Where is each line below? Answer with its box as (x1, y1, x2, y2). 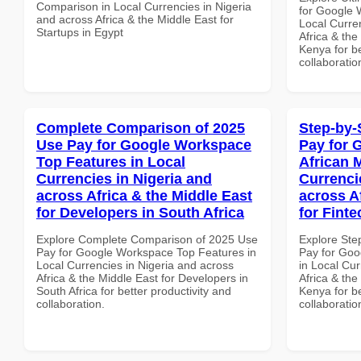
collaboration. (36, 297, 105, 310)
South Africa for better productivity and (36, 284, 231, 297)
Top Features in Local (36, 153, 185, 170)
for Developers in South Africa (36, 204, 244, 221)
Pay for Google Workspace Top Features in (36, 245, 256, 259)
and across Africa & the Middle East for (36, 12, 234, 26)
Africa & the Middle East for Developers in (36, 271, 248, 284)
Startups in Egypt (36, 25, 123, 39)
